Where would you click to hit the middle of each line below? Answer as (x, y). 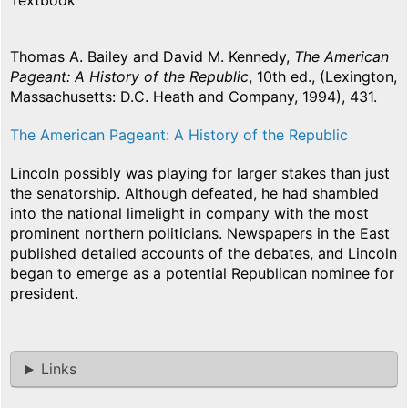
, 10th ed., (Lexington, (323, 77)
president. (44, 294)
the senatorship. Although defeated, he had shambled (194, 194)
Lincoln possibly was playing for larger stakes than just (200, 173)
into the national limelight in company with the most (189, 214)
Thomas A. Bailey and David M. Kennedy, (150, 57)
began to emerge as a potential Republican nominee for (202, 274)
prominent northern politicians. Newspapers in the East (200, 234)
